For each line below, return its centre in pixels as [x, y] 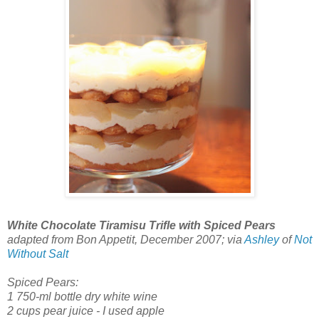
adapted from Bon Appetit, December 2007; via [126, 240]
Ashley [262, 240]
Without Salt [38, 254]
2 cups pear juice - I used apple [86, 311]
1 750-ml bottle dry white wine [82, 297]
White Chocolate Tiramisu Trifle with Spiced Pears [141, 226]
